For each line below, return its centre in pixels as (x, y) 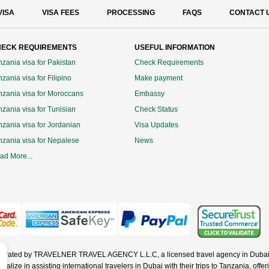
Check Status (156, 110)
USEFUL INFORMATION (175, 48)
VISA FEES (61, 13)
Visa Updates (156, 125)
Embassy (150, 94)
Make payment (159, 78)
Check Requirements (169, 63)
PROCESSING (131, 13)
